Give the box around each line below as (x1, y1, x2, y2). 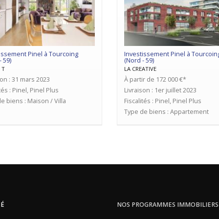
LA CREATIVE (124, 65, 156, 73)
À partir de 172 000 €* (124, 75, 186, 84)
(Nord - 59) (124, 56, 154, 65)
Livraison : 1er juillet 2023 (124, 86, 197, 95)
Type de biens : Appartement (124, 108, 209, 116)
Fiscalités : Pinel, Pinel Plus (124, 97, 201, 106)
